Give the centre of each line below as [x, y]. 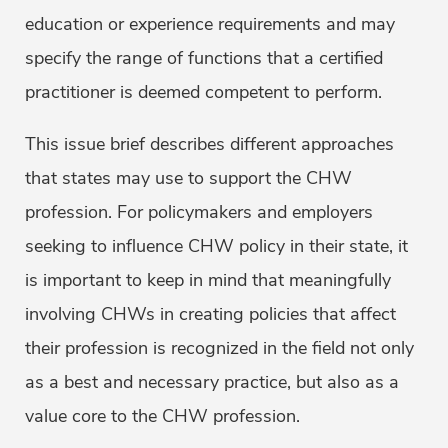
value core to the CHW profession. [165, 416]
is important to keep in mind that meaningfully [208, 280]
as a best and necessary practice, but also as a [212, 382]
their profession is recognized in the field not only [219, 348]
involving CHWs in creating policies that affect [210, 314]
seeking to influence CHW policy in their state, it [216, 246]
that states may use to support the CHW [188, 178]
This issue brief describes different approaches [209, 144]
